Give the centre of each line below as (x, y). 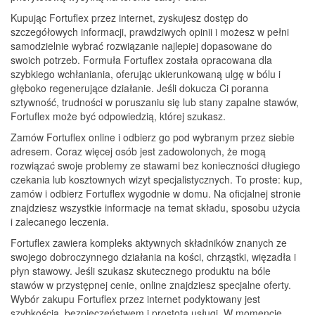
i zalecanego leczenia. (60, 222)
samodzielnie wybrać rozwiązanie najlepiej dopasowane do (141, 46)
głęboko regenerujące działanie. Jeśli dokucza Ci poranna (140, 88)
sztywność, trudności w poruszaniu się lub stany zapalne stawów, (155, 102)
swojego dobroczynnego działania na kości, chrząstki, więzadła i (153, 257)
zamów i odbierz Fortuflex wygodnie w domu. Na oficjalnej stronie (156, 194)
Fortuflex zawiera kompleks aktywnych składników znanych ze (149, 243)
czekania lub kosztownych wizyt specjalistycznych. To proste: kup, (156, 180)
